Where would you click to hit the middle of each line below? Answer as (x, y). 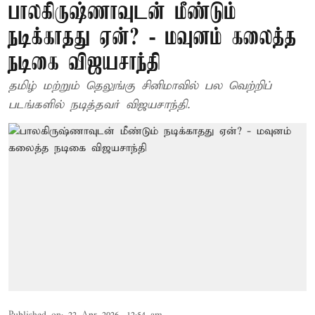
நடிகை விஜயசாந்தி (84, 64)
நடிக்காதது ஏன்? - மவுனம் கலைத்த (153, 38)
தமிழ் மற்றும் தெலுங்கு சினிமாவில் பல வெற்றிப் (140, 86)
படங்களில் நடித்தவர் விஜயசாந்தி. (99, 105)
